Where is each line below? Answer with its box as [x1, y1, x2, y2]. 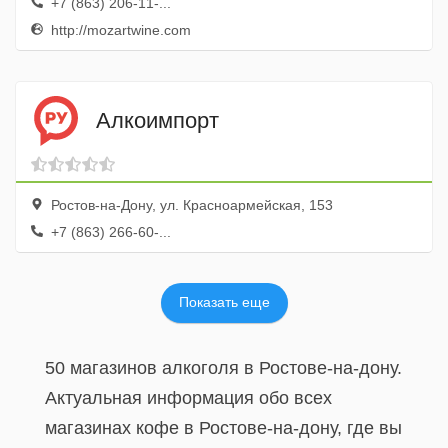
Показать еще [178, 294, 270, 310]
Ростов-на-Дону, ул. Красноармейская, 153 [47, 197, 333, 213]
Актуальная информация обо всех [45, 388, 332, 408]
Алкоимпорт [96, 107, 219, 133]
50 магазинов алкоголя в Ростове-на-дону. [45, 358, 402, 378]
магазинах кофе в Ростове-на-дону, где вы [45, 418, 402, 438]
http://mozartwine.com [47, 22, 191, 38]
